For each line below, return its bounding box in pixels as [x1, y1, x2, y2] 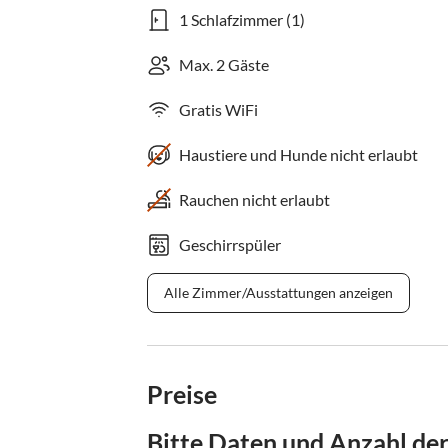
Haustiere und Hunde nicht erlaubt [179, 145, 418, 165]
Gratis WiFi [179, 100, 258, 120]
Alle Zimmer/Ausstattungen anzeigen [164, 284, 393, 302]
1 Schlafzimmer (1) [179, 10, 305, 30]
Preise [147, 379, 217, 410]
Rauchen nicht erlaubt [179, 190, 330, 210]
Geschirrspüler [179, 235, 281, 255]
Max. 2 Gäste [179, 55, 269, 75]
